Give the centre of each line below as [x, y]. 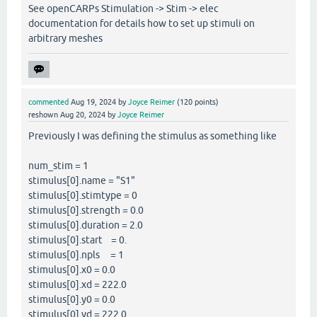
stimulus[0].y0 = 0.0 [72, 300]
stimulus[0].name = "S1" [82, 181]
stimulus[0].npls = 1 [76, 255]
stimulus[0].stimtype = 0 [83, 196]
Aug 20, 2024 [83, 115]
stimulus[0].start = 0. [77, 240]
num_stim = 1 [58, 166]
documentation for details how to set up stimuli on [142, 24]
